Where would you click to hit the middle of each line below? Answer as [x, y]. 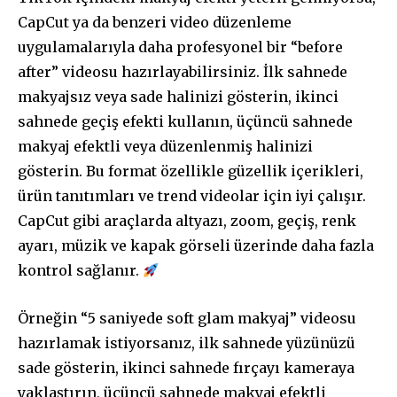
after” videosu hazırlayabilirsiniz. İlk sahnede [183, 72]
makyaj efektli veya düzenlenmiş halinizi [165, 147]
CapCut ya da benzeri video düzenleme [155, 23]
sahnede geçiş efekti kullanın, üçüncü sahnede [185, 122]
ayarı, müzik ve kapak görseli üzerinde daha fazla [196, 246]
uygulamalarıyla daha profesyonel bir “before [180, 47]
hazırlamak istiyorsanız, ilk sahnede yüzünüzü [187, 343]
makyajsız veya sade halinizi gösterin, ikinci [178, 97]
